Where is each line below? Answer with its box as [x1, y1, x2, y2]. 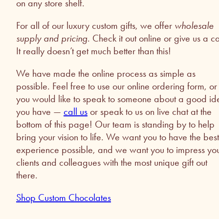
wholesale [175, 20, 214, 32]
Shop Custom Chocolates [16, 192, 111, 204]
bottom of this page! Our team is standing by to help [16, 118, 215, 131]
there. [16, 169, 38, 181]
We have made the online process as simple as [16, 67, 196, 80]
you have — [16, 106, 64, 118]
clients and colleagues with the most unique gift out [16, 156, 207, 169]
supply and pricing [16, 32, 88, 44]
